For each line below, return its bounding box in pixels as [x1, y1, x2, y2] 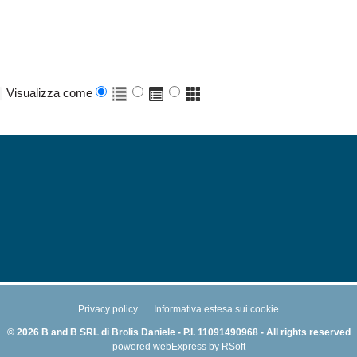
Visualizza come [6, 85, 92, 100]
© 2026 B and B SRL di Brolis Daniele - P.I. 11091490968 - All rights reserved [6, 326, 351, 338]
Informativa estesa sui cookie [154, 303, 279, 315]
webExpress [152, 340, 206, 352]
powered [112, 340, 153, 352]
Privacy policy [78, 303, 138, 315]
